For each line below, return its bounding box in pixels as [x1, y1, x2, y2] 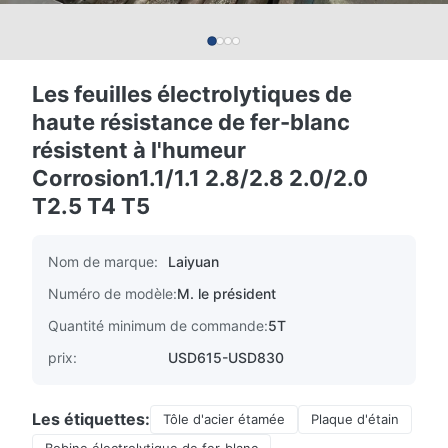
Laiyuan [168, 253, 219, 270]
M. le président [177, 285, 276, 302]
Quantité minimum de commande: [48, 317, 268, 334]
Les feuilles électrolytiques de [32, 81, 352, 107]
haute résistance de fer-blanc [32, 109, 350, 135]
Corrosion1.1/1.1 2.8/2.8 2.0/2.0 [32, 165, 368, 191]
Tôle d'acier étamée [163, 411, 285, 427]
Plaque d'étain [311, 411, 399, 427]
